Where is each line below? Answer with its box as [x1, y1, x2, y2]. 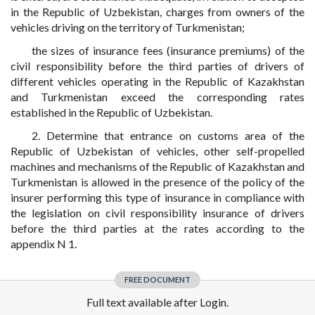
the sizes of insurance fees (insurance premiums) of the [32, 44, 304, 57]
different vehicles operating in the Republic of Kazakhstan [11, 75, 304, 88]
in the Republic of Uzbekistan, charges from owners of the [11, 5, 304, 18]
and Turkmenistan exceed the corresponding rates [11, 90, 304, 103]
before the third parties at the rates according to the [11, 221, 304, 235]
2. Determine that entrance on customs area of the [32, 129, 304, 142]
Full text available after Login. [86, 295, 229, 309]
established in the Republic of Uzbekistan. [11, 105, 212, 119]
